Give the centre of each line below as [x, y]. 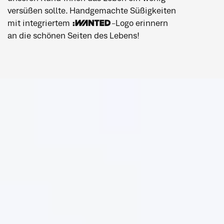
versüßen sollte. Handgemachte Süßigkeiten [92, 11]
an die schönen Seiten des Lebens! [74, 36]
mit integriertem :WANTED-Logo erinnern [88, 24]
